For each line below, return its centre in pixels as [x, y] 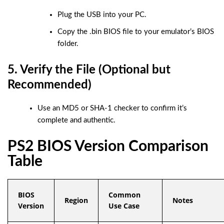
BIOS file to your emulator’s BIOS [158, 31]
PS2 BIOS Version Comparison [108, 146]
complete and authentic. [76, 120]
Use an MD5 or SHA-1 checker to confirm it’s [112, 108]
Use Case [124, 205]
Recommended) [49, 85]
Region [76, 200]
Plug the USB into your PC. [102, 14]
